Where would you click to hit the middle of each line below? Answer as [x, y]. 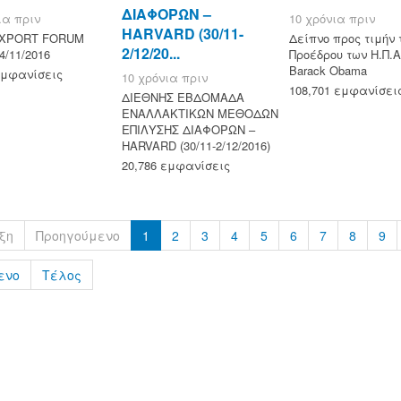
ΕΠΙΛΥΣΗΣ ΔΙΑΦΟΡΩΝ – [189, 129]
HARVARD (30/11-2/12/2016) [196, 145]
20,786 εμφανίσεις [176, 165]
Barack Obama [328, 70]
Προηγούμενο [78, 235]
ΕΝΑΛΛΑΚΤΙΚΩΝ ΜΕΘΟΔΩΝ [200, 113]
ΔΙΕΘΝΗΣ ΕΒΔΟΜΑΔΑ [183, 97]
